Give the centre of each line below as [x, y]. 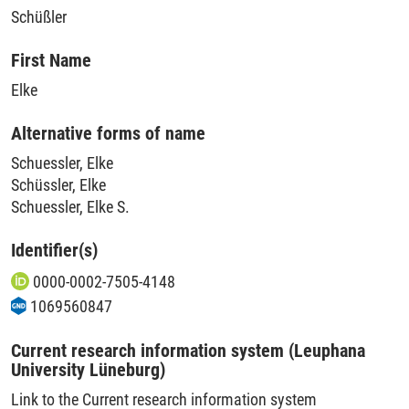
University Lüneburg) [88, 369]
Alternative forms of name [108, 133]
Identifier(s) [54, 250]
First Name [51, 60]
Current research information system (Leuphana [188, 350]
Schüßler [39, 16]
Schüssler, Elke [58, 184]
